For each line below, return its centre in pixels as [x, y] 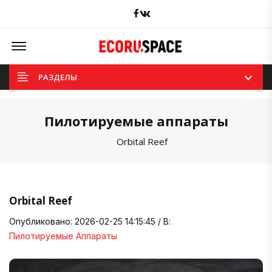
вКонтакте [172, 11]
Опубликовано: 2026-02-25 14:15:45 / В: [90, 221]
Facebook [158, 11]
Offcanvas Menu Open [72, 40]
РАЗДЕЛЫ [58, 77]
